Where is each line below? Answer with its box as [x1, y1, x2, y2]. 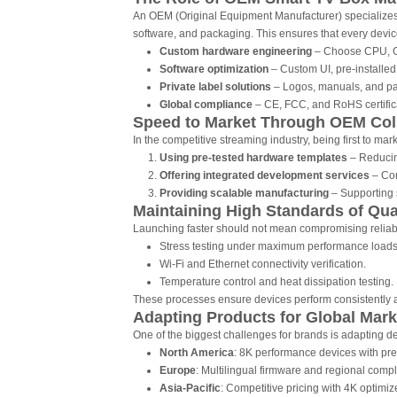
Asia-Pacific [160, 382, 221, 394]
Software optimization [160, 63, 269, 75]
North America [160, 346, 234, 359]
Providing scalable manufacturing [160, 187, 329, 199]
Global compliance [160, 98, 253, 111]
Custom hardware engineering [160, 45, 312, 58]
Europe [160, 364, 196, 377]
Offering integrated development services [160, 169, 370, 182]
